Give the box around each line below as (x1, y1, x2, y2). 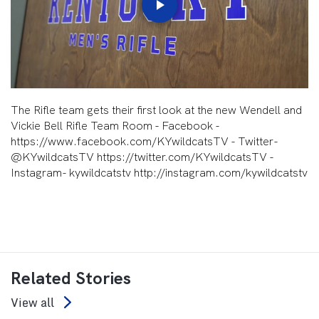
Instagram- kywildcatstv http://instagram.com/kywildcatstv (11, 165, 308, 181)
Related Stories (11, 267, 131, 290)
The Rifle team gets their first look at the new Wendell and (11, 103, 302, 118)
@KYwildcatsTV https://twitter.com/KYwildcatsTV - (11, 150, 273, 165)
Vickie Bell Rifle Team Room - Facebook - (11, 118, 219, 134)
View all (11, 293, 54, 312)
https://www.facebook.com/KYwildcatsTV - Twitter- (11, 134, 278, 150)
